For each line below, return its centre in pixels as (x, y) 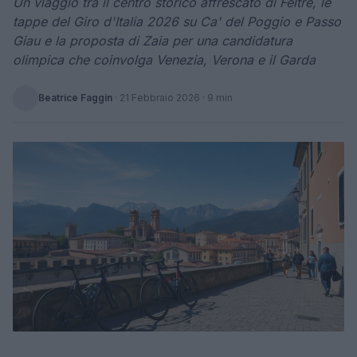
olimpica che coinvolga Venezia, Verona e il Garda (164, 60)
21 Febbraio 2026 (160, 98)
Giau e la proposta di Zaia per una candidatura (153, 41)
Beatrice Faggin (75, 98)
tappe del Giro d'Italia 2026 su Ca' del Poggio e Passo (177, 22)
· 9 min (216, 98)
